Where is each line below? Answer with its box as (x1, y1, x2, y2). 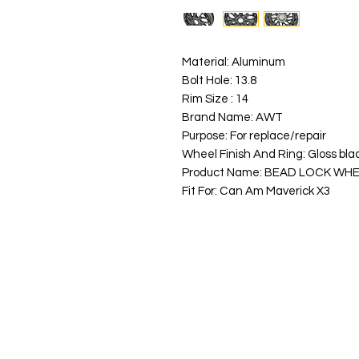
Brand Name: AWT (182, 111, 283, 124)
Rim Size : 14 (182, 93, 251, 106)
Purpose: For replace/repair (182, 130, 326, 143)
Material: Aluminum (182, 56, 285, 69)
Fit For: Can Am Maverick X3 (182, 185, 330, 198)
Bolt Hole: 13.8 (182, 75, 256, 87)
